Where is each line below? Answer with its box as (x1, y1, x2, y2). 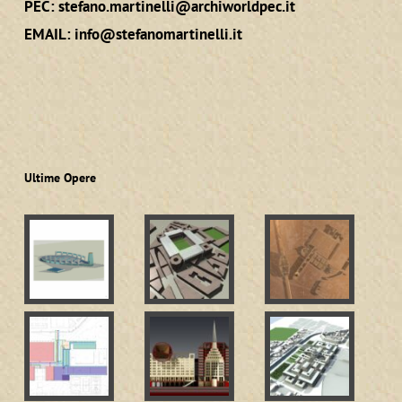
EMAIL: (23, 23, 74, 44)
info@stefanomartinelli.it (74, 23, 242, 44)
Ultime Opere (23, 169, 96, 186)
